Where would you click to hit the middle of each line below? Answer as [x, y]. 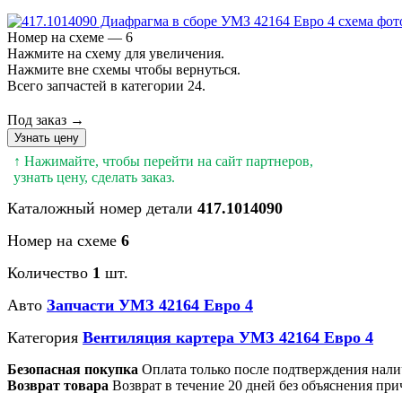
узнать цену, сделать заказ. [94, 177]
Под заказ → [46, 119]
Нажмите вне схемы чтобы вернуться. [124, 69]
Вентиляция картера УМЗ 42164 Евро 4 [228, 337]
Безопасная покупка [73, 369]
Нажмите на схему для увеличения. [116, 53]
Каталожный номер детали [102, 208]
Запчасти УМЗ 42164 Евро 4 [150, 305]
